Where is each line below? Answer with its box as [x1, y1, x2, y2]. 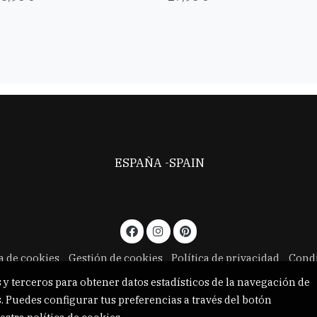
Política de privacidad [171, 251, 280, 265]
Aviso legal [124, 173, 192, 189]
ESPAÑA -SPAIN [112, 155, 205, 171]
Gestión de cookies [68, 251, 163, 265]
